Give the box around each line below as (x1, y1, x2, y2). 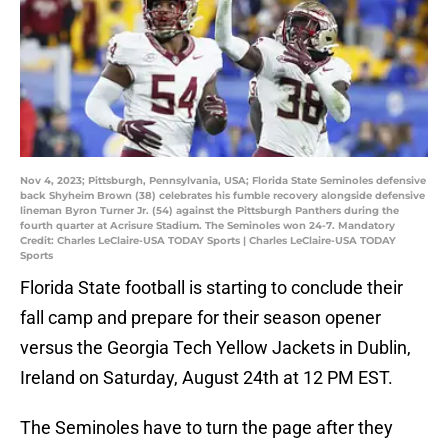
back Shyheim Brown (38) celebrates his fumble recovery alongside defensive (20, 189, 425, 203)
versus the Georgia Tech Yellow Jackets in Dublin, (20, 337, 411, 359)
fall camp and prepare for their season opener (20, 307, 381, 329)
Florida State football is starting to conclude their (20, 277, 403, 299)
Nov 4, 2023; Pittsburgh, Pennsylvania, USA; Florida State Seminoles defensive (20, 174, 426, 188)
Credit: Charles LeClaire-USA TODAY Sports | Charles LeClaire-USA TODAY (20, 234, 396, 248)
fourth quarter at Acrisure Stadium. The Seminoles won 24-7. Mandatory (20, 219, 395, 233)
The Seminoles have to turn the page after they (20, 417, 393, 439)
